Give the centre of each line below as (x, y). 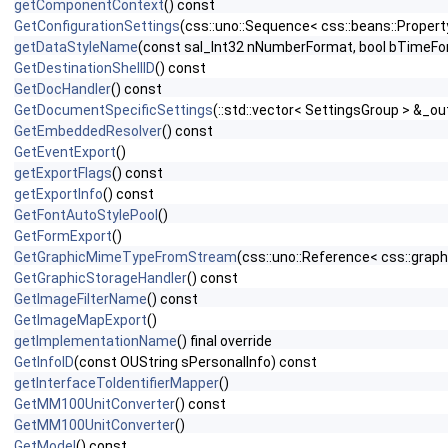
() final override (224, 341)
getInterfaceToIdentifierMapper (116, 383)
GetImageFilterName (80, 299)
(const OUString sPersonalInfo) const (195, 362)
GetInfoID (44, 362)
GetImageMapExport (80, 320)
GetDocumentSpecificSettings (113, 110)
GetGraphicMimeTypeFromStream (125, 257)
